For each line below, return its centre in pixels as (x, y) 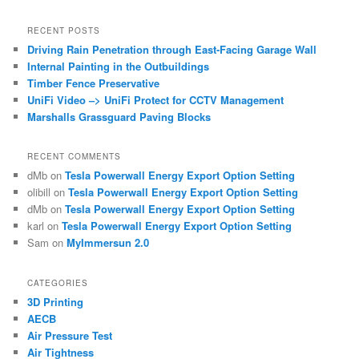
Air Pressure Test (70, 335)
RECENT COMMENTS (75, 157)
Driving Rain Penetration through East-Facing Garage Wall (172, 49)
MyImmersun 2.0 (108, 243)
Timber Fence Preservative (94, 83)
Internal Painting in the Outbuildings (119, 66)
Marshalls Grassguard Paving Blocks (119, 117)
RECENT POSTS (64, 30)
